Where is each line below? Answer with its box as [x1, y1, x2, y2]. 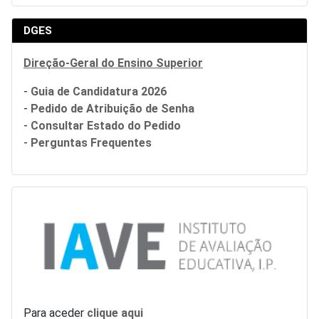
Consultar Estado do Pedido [31, 119, 181, 133]
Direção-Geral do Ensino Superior [23, 56, 203, 70]
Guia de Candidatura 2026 [31, 85, 167, 99]
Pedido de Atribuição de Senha [31, 102, 194, 116]
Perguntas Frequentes [31, 136, 152, 150]
